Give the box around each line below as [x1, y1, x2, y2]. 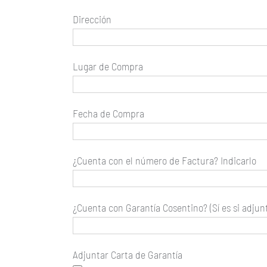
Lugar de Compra [73, 59, 143, 73]
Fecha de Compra [73, 106, 144, 120]
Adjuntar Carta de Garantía [73, 247, 182, 261]
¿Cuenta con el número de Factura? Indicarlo [73, 153, 256, 167]
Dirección [73, 12, 111, 26]
